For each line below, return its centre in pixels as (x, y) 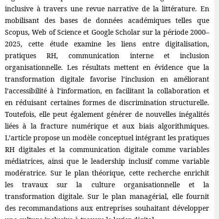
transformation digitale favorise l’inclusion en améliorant (107, 79)
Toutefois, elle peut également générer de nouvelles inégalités (107, 114)
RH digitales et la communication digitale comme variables (107, 149)
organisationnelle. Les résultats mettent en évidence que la (107, 67)
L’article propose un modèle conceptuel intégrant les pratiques (107, 138)
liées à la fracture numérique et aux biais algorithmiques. (107, 126)
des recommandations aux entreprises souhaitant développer (107, 208)
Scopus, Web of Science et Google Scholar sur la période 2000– (107, 32)
